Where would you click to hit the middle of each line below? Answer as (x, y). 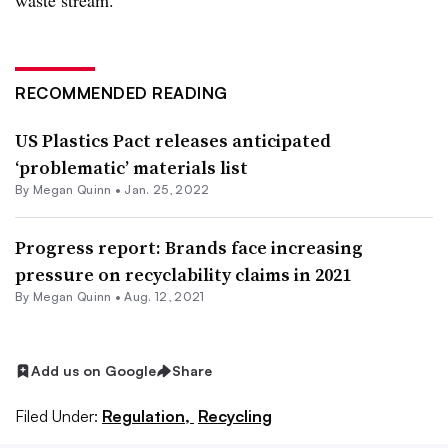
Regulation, (148, 416)
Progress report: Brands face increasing (189, 248)
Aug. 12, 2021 (164, 297)
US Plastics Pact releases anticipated (173, 141)
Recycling (235, 416)
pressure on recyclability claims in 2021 (183, 275)
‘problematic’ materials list (131, 168)
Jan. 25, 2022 (167, 190)
